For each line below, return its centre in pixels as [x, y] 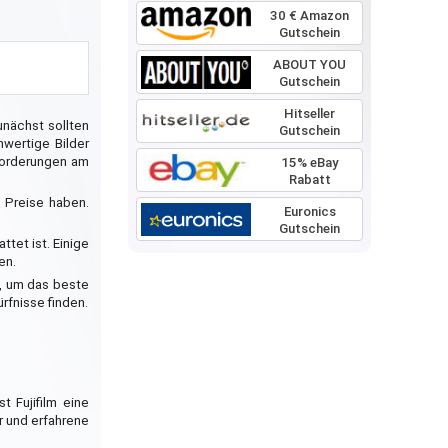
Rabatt [309, 179]
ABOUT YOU [309, 64]
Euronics [309, 211]
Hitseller [309, 113]
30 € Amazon [309, 15]
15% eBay [309, 162]
